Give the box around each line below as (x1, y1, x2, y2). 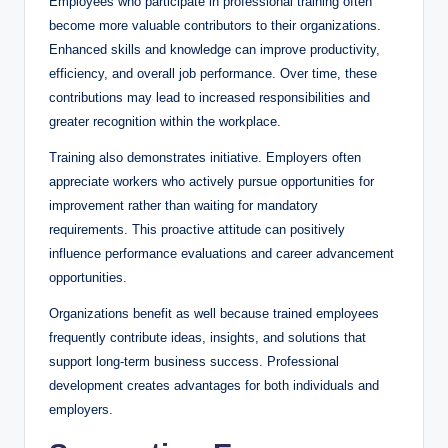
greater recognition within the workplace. (49, 114, 281, 130)
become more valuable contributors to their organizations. (49, 18, 381, 34)
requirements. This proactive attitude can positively (49, 222, 345, 238)
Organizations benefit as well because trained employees (49, 306, 379, 322)
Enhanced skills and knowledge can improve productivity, (49, 42, 380, 58)
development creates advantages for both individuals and (49, 378, 379, 394)
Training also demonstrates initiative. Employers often (49, 150, 361, 166)
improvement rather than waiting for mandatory (49, 198, 318, 214)
